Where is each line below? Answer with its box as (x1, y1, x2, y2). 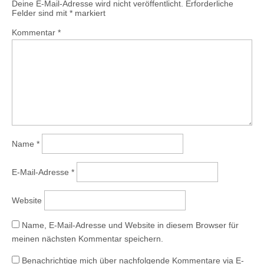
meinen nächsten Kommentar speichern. (12, 233, 163, 243)
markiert (72, 8, 105, 18)
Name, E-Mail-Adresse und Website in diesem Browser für (22, 220, 239, 230)
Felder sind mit (12, 8, 70, 18)
